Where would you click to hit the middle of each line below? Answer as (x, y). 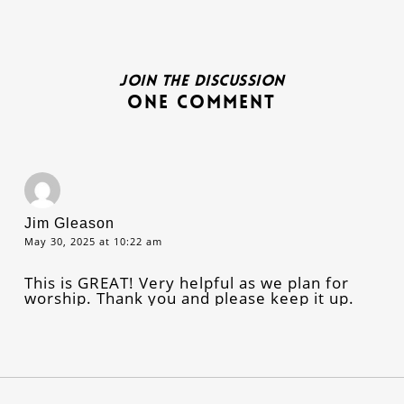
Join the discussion (202, 80)
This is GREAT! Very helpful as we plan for (186, 282)
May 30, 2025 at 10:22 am (93, 241)
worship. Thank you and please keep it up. (189, 298)
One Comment (202, 101)
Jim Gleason (69, 223)
